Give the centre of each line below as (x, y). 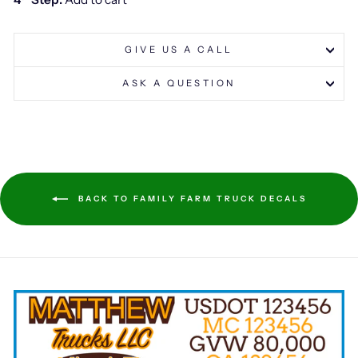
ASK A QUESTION (179, 83)
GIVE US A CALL (179, 50)
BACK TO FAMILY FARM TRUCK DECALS (190, 198)
